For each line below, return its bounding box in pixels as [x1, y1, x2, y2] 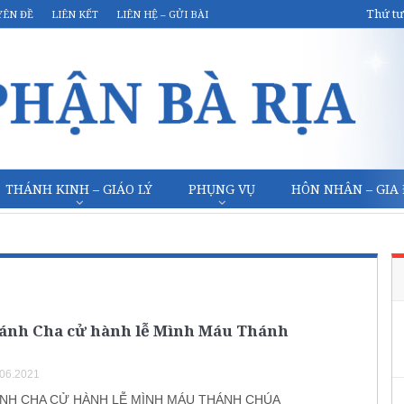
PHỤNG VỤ [188, 180, 255, 197]
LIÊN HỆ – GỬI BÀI [116, 7, 208, 21]
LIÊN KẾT [51, 7, 98, 21]
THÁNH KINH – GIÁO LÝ [5, 180, 152, 197]
